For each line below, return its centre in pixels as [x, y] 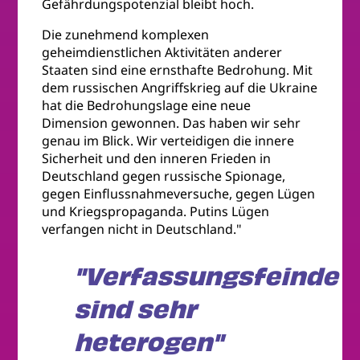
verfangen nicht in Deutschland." [142, 229]
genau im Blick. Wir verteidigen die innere [168, 141]
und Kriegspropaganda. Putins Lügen [156, 212]
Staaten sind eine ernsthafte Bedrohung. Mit [178, 70]
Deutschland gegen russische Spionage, [164, 176]
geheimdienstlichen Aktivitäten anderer [162, 53]
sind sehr [135, 310]
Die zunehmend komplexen [126, 35]
